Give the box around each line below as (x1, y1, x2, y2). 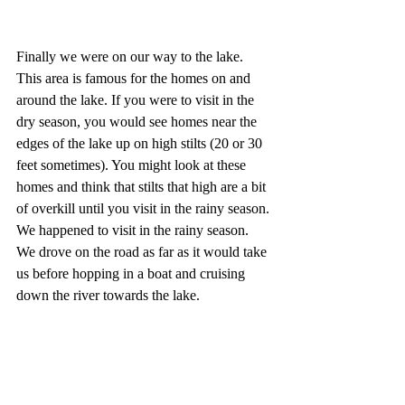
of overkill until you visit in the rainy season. (16, 200, 273, 216)
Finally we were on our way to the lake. (16, 48, 247, 64)
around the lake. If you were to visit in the (16, 91, 258, 108)
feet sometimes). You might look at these (16, 156, 250, 173)
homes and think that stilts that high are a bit (16, 178, 269, 194)
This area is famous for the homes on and (16, 70, 254, 86)
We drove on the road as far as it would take (16, 243, 270, 259)
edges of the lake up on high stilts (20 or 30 (16, 135, 266, 151)
